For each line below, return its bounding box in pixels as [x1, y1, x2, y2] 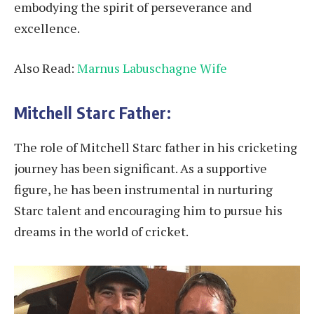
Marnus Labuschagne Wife [77, 60, 227, 77]
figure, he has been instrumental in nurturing [14, 181, 273, 198]
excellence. [14, 19, 80, 36]
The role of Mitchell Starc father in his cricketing [14, 139, 297, 156]
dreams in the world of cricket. [14, 223, 189, 240]
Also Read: [14, 60, 77, 77]
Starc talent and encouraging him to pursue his [14, 202, 282, 219]
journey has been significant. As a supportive [14, 160, 267, 177]
